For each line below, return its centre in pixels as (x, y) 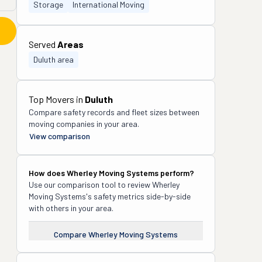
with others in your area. (71, 208)
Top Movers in (57, 99)
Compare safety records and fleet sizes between (114, 112)
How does (48, 173)
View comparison (60, 136)
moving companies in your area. (84, 124)
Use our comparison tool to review (90, 185)
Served (43, 44)
